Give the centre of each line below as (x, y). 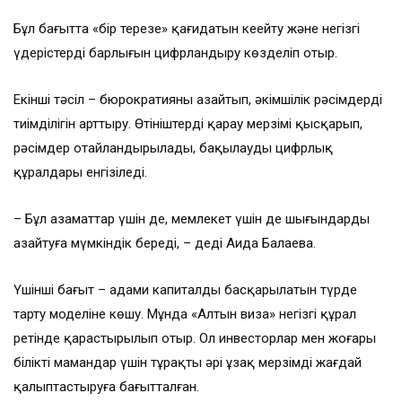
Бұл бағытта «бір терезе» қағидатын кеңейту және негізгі (187, 29)
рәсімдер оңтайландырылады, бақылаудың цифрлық (173, 149)
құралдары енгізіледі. (80, 173)
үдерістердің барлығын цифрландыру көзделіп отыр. (175, 53)
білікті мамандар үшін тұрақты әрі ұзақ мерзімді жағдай (188, 363)
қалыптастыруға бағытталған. (106, 387)
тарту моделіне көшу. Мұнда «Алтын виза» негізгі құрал (185, 315)
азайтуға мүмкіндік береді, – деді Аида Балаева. (165, 244)
